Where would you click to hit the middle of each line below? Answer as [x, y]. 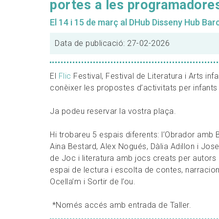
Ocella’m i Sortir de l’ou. [93, 182]
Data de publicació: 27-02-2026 [112, 44]
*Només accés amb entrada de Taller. [122, 205]
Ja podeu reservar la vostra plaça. [113, 111]
